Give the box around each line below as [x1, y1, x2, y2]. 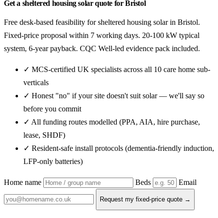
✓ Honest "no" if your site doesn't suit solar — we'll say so [23, 91, 204, 100]
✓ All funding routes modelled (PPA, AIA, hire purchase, [23, 117, 200, 126]
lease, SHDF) [23, 130, 65, 139]
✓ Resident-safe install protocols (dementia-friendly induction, [23, 144, 214, 152]
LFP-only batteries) [23, 157, 83, 165]
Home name [4, 178, 41, 186]
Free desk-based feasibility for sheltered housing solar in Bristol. [4, 18, 200, 26]
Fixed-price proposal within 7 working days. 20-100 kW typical [4, 31, 200, 39]
